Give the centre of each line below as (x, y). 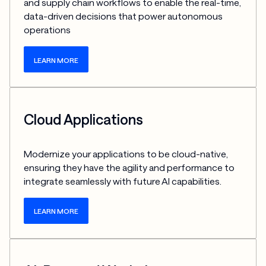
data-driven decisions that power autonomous (123, 16)
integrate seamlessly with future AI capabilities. (123, 181)
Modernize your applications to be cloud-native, (126, 153)
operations (47, 30)
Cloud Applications (84, 120)
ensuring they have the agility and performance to (129, 167)
